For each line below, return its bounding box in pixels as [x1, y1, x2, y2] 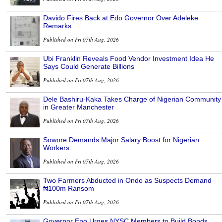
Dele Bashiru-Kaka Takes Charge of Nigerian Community [43, 95, 221, 104]
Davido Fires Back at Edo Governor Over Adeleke [43, 14, 198, 22]
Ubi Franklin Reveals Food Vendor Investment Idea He [43, 55, 214, 63]
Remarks [43, 22, 71, 30]
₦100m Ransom [43, 184, 94, 193]
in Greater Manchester [43, 103, 114, 111]
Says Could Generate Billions [43, 62, 134, 71]
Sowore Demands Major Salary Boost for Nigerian [43, 136, 199, 144]
